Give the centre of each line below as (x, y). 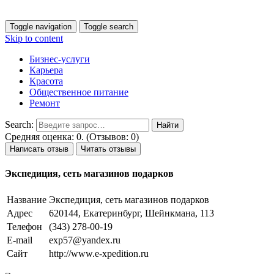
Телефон (24, 226)
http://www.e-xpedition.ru (99, 253)
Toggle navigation (41, 27)
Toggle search (109, 27)
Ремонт (45, 103)
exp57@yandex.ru (85, 240)
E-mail (20, 240)
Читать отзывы (108, 149)
